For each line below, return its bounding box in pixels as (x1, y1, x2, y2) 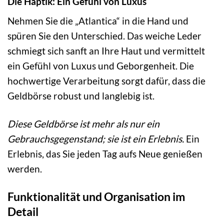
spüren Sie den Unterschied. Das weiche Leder (7, 30, 201, 42)
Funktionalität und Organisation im (7, 189, 185, 203)
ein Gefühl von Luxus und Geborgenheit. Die (7, 60, 194, 72)
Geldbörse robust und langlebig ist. (7, 90, 154, 102)
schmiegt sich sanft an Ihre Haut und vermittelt (7, 45, 205, 57)
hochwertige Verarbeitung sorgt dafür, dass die (7, 75, 205, 87)
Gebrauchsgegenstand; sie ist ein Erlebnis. (7, 132, 184, 144)
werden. (7, 162, 42, 174)
